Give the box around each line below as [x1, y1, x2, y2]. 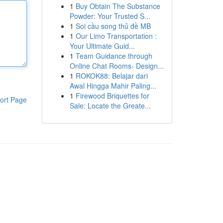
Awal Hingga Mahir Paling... [69, 81, 156, 91]
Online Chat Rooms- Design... [69, 61, 164, 71]
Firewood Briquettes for [75, 91, 149, 101]
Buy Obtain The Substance [75, 1, 160, 11]
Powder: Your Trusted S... [69, 11, 150, 21]
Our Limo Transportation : [75, 31, 157, 41]
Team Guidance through [75, 51, 152, 61]
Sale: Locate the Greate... [69, 101, 151, 111]
